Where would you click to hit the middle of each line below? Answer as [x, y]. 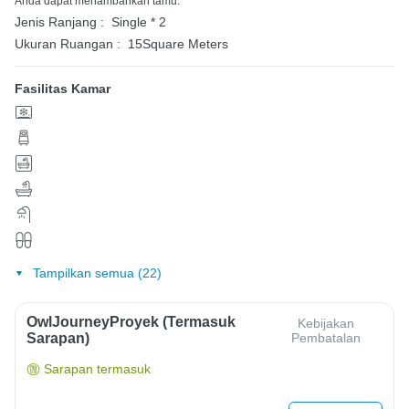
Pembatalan [325, 338]
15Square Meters [178, 43]
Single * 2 [139, 21]
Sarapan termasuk [97, 369]
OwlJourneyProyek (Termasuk [131, 322]
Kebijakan [325, 324]
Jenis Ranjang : [59, 21]
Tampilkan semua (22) [97, 273]
